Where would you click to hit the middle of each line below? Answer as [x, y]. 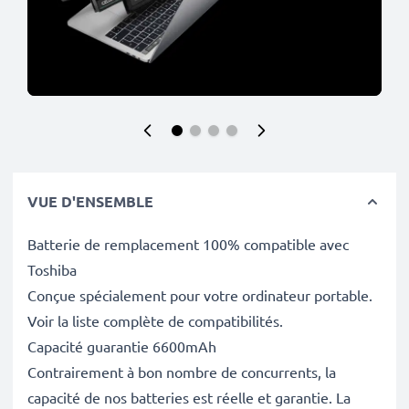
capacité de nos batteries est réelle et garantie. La [189, 397]
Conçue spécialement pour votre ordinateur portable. [200, 295]
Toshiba [52, 269]
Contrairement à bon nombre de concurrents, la [182, 372]
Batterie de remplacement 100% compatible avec [188, 244]
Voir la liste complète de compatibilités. [155, 320]
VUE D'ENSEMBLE [90, 201]
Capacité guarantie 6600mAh [122, 346]
